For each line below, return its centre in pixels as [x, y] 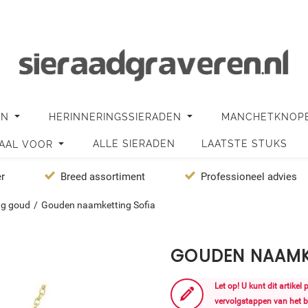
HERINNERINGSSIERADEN [117, 117]
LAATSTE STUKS [244, 144]
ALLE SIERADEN [134, 144]
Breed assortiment [103, 177]
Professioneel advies [249, 177]
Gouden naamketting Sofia [99, 205]
